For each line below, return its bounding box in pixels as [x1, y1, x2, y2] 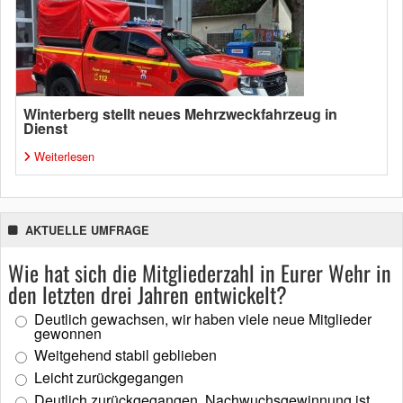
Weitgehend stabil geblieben [34, 344, 217, 365]
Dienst [23, 117, 67, 139]
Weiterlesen [34, 147, 94, 165]
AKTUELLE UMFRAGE [25, 221, 149, 238]
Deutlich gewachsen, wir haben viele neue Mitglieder [34, 308, 372, 329]
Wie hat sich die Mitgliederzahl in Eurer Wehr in [8, 255, 391, 289]
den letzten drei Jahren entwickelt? [8, 277, 287, 310]
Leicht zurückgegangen [34, 366, 184, 388]
